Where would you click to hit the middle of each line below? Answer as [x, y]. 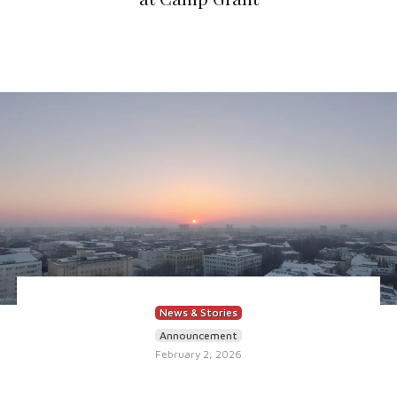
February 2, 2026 [198, 354]
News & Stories [198, 312]
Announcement [198, 335]
